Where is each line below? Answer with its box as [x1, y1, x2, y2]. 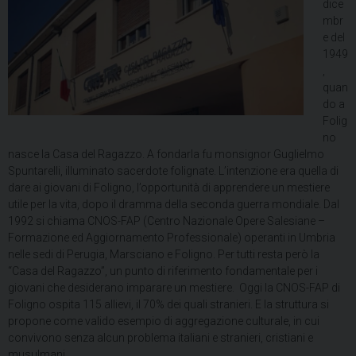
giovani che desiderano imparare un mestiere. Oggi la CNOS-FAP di [8, 281, 340, 294]
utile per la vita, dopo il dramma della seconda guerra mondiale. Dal [8, 198, 339, 211]
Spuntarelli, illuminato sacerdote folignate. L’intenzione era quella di [8, 164, 339, 177]
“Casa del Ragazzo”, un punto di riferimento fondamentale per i [8, 265, 318, 277]
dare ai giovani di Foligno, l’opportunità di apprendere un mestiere [8, 181, 330, 194]
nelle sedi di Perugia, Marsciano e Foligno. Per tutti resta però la [8, 248, 319, 261]
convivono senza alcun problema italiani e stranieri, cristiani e [8, 331, 313, 344]
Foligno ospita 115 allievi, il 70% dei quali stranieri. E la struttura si [8, 298, 329, 311]
